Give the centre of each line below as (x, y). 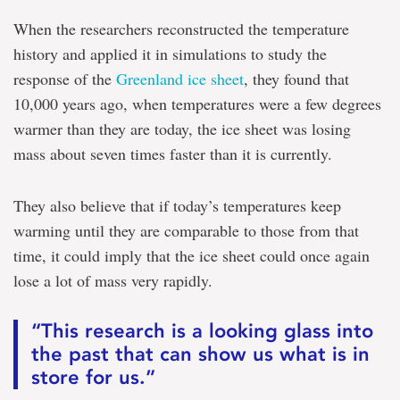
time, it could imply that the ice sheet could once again (192, 255)
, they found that (296, 79)
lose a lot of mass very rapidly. (113, 280)
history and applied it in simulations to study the (170, 54)
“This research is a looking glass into (202, 331)
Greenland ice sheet (180, 79)
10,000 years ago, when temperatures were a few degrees (197, 104)
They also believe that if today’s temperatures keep (177, 205)
